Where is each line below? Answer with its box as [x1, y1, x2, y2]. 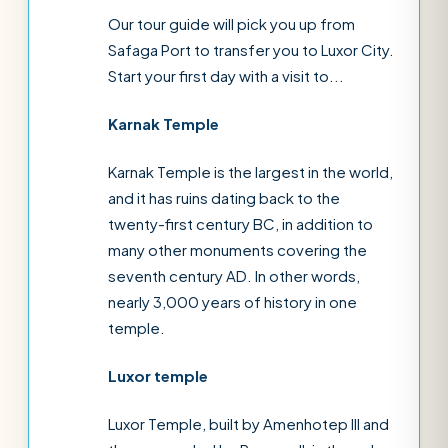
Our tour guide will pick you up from [108, 14, 355, 33]
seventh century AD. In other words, [108, 266, 360, 285]
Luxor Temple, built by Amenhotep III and [108, 414, 389, 433]
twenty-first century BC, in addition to [108, 214, 373, 233]
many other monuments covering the [108, 240, 367, 259]
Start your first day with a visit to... [108, 66, 344, 85]
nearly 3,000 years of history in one [108, 292, 357, 311]
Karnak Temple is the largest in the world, [108, 162, 393, 181]
